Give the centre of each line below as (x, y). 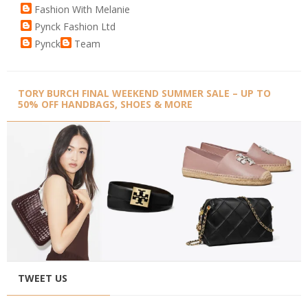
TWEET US (43, 278)
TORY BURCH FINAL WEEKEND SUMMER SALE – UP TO (144, 93)
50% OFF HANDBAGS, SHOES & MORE (105, 104)
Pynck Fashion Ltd (75, 27)
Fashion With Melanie (82, 10)
